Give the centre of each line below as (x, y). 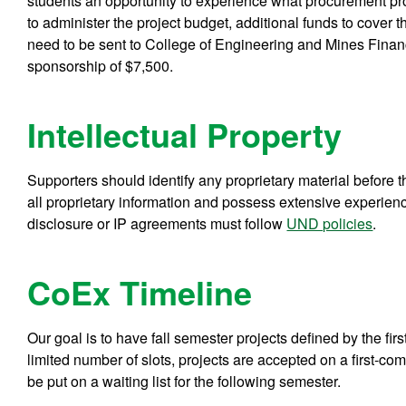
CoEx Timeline (140, 291)
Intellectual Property (185, 134)
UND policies (330, 223)
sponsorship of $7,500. (101, 65)
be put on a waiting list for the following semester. (184, 381)
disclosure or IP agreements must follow (157, 223)
